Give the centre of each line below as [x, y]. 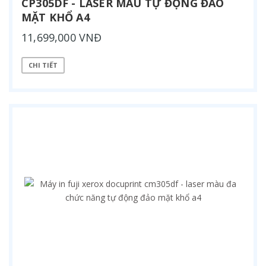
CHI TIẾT [43, 65]
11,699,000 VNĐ [62, 37]
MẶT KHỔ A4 [56, 17]
